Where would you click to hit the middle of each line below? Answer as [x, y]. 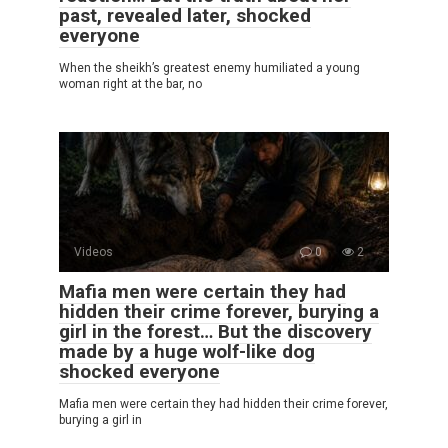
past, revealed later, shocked [185, 15]
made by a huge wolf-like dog [187, 351]
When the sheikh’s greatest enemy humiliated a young [209, 67]
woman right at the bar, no [130, 83]
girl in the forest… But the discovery [215, 331]
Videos [93, 251]
